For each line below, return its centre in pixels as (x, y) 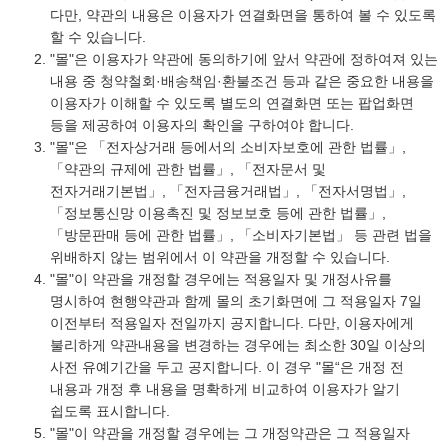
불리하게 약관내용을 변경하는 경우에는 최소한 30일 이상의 (238, 345)
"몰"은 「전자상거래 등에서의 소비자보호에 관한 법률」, (228, 147)
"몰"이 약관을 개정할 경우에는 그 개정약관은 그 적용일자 (230, 433)
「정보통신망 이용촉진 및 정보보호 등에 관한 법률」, (218, 213)
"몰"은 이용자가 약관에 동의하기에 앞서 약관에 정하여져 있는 (244, 59)
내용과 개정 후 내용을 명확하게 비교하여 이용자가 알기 (225, 389)
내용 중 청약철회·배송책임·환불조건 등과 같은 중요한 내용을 (242, 81)
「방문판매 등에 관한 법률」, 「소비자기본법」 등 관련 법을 (241, 235)
